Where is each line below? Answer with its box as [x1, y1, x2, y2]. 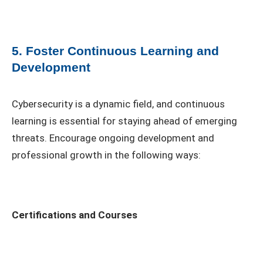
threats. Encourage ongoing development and [12, 131, 214, 144]
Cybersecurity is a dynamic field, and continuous [12, 97, 225, 110]
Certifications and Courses [12, 209, 137, 221]
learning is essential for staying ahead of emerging [12, 114, 237, 127]
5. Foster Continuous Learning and [12, 44, 219, 58]
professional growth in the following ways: [12, 149, 201, 161]
